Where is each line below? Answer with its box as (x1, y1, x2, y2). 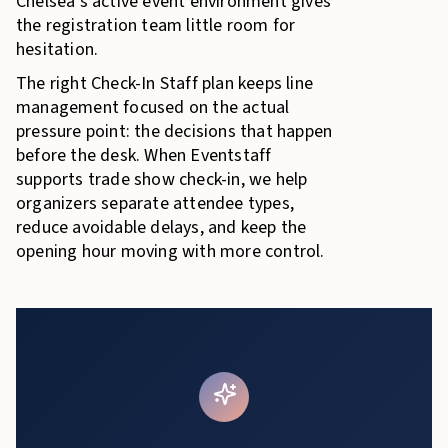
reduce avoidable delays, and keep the (16, 215, 307, 240)
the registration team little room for (16, 13, 296, 38)
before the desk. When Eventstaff (16, 143, 272, 168)
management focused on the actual (16, 95, 290, 120)
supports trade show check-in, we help (16, 167, 308, 192)
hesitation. (16, 37, 99, 62)
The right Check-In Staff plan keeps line (16, 71, 313, 96)
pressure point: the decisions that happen (16, 119, 333, 144)
